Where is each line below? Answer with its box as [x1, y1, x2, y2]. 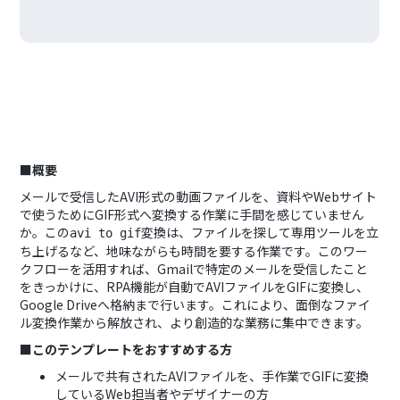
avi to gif [70, 226, 142, 240]
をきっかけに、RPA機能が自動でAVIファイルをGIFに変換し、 [20, 278, 370, 296]
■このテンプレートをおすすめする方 [20, 340, 233, 358]
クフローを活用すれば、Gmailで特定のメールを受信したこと [20, 260, 369, 278]
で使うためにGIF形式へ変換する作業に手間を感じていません [20, 205, 365, 223]
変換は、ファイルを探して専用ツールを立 [141, 223, 379, 241]
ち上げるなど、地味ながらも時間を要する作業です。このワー [20, 242, 369, 260]
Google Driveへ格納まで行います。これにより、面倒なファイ [20, 296, 371, 313]
